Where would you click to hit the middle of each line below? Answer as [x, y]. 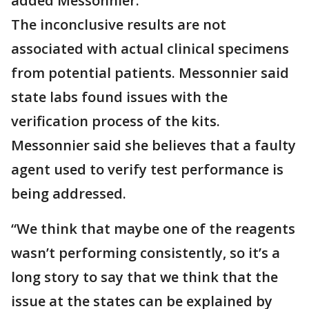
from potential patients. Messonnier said [150, 73]
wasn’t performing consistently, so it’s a [146, 253]
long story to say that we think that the [144, 277]
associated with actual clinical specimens [150, 49]
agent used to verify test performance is [147, 169]
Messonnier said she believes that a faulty [153, 145]
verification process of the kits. [116, 121]
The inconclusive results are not [119, 24]
